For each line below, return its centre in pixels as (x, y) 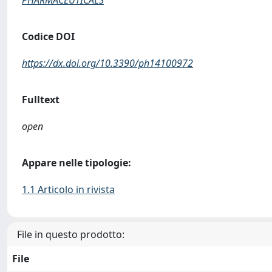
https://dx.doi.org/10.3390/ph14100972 (107, 63)
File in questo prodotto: (71, 234)
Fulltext (41, 100)
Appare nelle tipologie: (76, 163)
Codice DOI (48, 36)
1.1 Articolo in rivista (68, 189)
